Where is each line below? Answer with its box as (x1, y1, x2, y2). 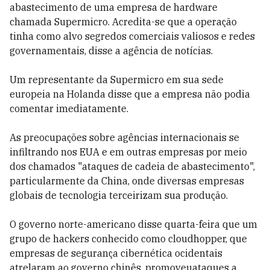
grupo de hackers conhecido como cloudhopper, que (10, 233, 247, 245)
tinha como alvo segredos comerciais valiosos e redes (10, 30, 255, 42)
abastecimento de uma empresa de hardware (10, 1, 218, 13)
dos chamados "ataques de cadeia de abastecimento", (10, 160, 255, 172)
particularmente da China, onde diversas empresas (10, 175, 244, 187)
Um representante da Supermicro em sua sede (10, 74, 224, 86)
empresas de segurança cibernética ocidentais (10, 247, 222, 259)
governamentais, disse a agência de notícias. (10, 45, 213, 57)
